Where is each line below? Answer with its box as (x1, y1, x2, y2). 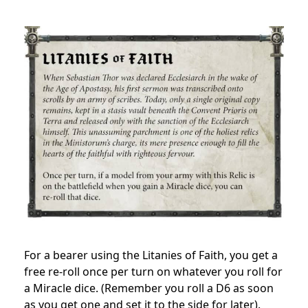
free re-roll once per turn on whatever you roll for (24, 264, 283, 280)
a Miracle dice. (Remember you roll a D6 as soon (24, 280, 274, 296)
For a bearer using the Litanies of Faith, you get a (24, 247, 278, 263)
